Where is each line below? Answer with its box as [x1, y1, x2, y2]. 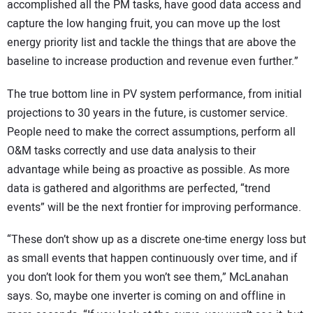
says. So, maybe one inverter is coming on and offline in [7, 288, 286, 305]
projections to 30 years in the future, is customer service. [7, 104, 288, 122]
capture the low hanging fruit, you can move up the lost [7, 15, 280, 33]
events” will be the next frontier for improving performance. [7, 198, 301, 216]
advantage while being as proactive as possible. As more [7, 161, 290, 178]
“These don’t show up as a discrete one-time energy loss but [7, 231, 306, 249]
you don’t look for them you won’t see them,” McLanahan [7, 269, 289, 286]
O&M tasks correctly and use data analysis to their [7, 142, 256, 159]
